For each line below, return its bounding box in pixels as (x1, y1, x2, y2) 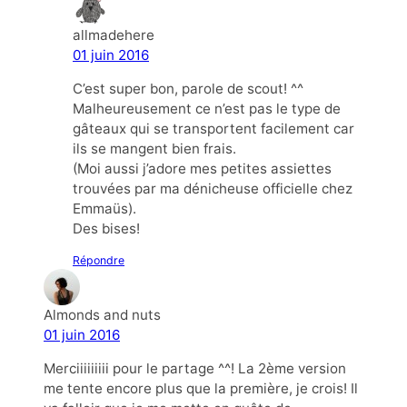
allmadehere (73, 25, 154, 44)
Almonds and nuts (44, 306, 161, 323)
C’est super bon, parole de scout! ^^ (73, 79, 303, 97)
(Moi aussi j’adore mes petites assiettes (73, 159, 332, 177)
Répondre (73, 253, 124, 267)
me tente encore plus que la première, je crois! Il (44, 380, 358, 398)
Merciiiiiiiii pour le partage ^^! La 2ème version (44, 360, 346, 378)
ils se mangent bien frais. (73, 139, 236, 157)
